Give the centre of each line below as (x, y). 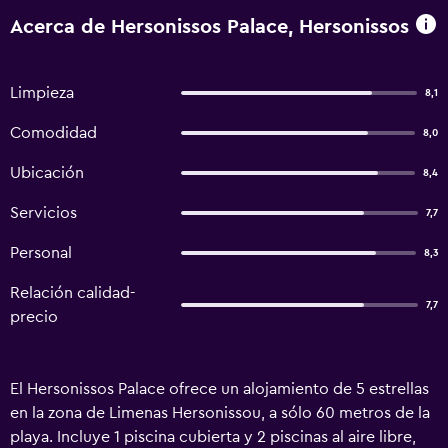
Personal (41, 253)
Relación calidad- (73, 293)
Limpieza (42, 93)
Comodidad (53, 133)
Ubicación (47, 173)
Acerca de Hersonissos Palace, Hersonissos (209, 26)
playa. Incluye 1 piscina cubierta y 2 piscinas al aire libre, (213, 437)
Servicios (43, 213)
